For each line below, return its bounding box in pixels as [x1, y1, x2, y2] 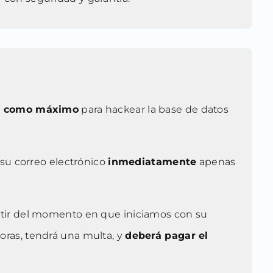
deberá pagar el [125, 230, 208, 242]
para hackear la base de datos [79, 104, 229, 116]
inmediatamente [108, 156, 197, 168]
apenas [196, 156, 236, 168]
